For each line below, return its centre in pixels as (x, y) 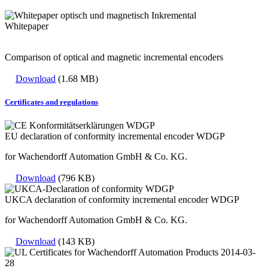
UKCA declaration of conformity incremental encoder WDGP (122, 200)
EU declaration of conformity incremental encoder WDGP (115, 136)
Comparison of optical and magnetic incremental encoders (114, 57)
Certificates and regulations (51, 102)
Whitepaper (27, 26)
